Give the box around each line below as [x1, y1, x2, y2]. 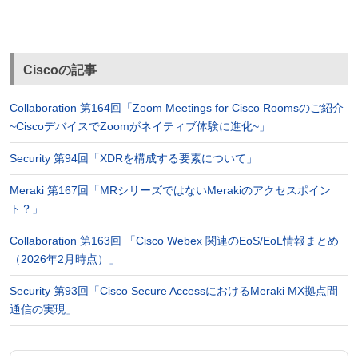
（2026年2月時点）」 [9, 252, 120, 265]
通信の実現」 [9, 302, 77, 316]
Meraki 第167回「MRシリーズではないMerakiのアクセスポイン [9, 183, 331, 197]
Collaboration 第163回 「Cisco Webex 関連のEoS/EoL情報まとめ [9, 233, 339, 247]
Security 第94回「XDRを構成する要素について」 [9, 151, 257, 165]
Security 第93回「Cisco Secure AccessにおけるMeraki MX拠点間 [9, 284, 338, 297]
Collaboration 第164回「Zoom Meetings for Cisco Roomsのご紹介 [9, 101, 344, 114]
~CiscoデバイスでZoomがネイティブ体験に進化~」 [9, 119, 270, 133]
